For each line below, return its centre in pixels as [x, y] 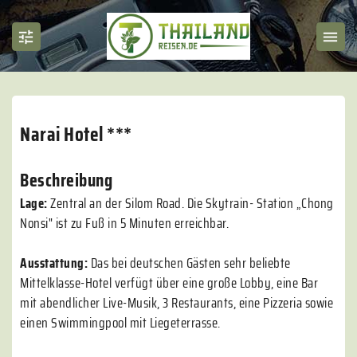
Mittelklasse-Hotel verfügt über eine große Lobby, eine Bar [169, 283]
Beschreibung [66, 180]
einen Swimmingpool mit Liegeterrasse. [120, 323]
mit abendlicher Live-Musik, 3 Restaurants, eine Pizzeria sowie [177, 303]
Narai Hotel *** [76, 134]
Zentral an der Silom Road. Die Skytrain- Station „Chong [192, 203]
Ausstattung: [55, 263]
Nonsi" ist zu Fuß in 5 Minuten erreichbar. [124, 223]
